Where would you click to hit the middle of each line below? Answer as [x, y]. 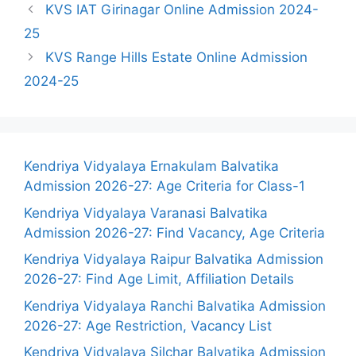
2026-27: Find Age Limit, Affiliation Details [159, 279]
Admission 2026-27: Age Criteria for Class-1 [164, 186]
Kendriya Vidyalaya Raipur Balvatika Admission [174, 259]
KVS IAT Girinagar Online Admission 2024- [182, 10]
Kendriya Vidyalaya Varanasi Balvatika [146, 213]
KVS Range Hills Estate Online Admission [177, 57]
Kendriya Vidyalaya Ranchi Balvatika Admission [175, 306]
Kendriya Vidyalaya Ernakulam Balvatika [151, 166]
